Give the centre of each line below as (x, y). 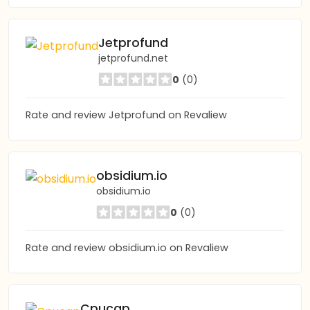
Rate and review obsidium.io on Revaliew (127, 248)
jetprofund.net (133, 58)
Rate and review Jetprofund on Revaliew (126, 115)
